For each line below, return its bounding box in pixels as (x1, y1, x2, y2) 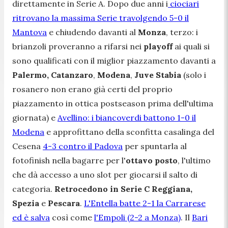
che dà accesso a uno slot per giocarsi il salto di (12, 169, 197, 180)
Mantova (12, 26, 47, 37)
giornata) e (12, 112, 58, 123)
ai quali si (175, 41, 210, 51)
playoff (144, 41, 175, 51)
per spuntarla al (123, 140, 187, 151)
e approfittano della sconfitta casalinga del (44, 126, 214, 137)
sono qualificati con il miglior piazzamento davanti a (12, 55, 216, 66)
